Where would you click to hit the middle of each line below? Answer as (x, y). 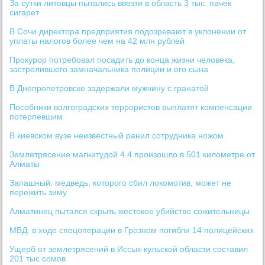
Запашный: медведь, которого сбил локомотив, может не (121, 183)
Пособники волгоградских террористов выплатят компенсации (131, 107)
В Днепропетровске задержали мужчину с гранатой (109, 88)
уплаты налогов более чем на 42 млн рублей (97, 41)
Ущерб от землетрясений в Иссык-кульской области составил (129, 249)
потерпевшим (36, 117)
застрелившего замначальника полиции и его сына (109, 70)
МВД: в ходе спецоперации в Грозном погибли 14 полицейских (132, 230)
